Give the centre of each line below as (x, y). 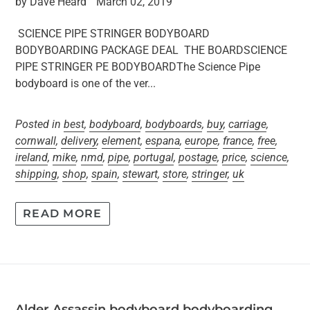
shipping (36, 174)
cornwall (36, 141)
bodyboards (174, 124)
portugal (154, 157)
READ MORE (63, 213)
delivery (79, 141)
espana (163, 141)
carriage (247, 124)
